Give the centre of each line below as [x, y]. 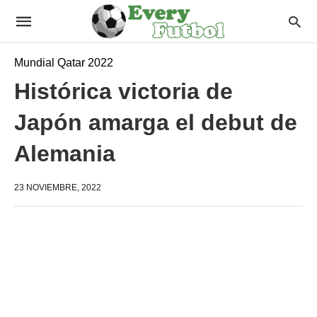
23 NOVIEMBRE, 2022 [58, 188]
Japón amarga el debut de [156, 122]
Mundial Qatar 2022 [64, 63]
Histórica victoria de [123, 91]
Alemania [65, 154]
